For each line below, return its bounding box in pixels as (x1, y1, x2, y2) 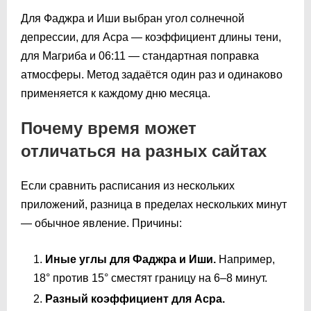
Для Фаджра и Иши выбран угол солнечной (21, 12, 244, 24)
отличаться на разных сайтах (21, 141, 267, 160)
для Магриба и (21, 49, 99, 62)
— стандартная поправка (126, 49, 259, 62)
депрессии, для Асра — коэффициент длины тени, (21, 31, 281, 43)
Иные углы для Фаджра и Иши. (45, 253, 216, 265)
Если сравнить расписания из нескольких (21, 179, 235, 192)
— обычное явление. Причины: (21, 217, 182, 229)
